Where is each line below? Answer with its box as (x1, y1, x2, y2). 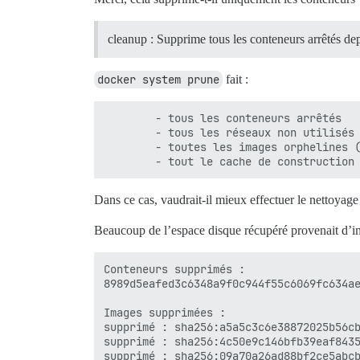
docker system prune (97, 72, 219, 87)
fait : (223, 72, 248, 86)
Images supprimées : (104, 305, 226, 320)
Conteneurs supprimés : (104, 262, 245, 276)
